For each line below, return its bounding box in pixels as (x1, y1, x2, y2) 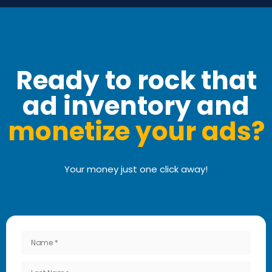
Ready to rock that (15, 63, 257, 99)
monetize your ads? (7, 114, 265, 150)
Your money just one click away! (64, 163, 208, 176)
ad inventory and (22, 88, 250, 124)
